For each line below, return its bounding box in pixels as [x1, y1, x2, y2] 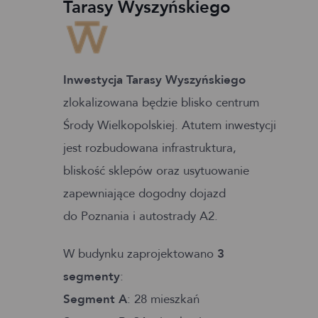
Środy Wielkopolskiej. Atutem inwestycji [63, 117, 276, 134]
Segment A [63, 290, 127, 307]
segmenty [63, 268, 120, 285]
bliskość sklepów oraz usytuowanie [63, 163, 249, 180]
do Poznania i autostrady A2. [63, 208, 218, 225]
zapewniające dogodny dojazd [63, 185, 226, 202]
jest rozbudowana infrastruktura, [63, 140, 236, 157]
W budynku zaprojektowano [63, 245, 217, 262]
